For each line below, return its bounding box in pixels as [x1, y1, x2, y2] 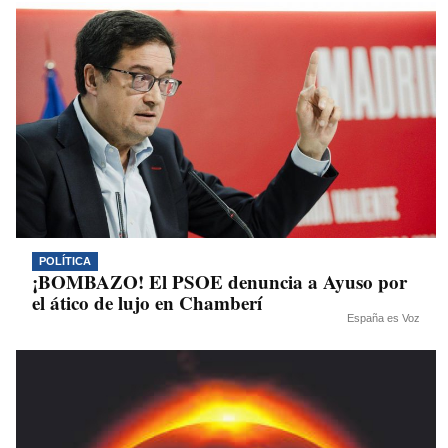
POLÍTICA [39, 255, 91, 268]
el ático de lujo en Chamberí [32, 289, 262, 317]
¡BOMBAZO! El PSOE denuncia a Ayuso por [32, 268, 407, 296]
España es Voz [347, 312, 420, 325]
